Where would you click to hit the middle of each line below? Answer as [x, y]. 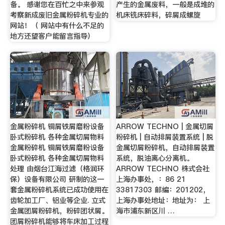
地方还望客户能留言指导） [52, 36]
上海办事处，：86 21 [151, 180]
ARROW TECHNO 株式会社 [163, 169]
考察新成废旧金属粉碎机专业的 [59, 15]
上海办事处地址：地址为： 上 [163, 201]
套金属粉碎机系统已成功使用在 [59, 190]
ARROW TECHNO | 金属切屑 [165, 127]
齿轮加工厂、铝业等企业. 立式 [58, 201]
